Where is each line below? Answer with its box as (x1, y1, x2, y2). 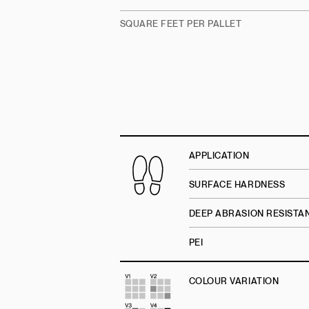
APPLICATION (188, 150, 250, 161)
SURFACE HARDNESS (188, 179, 286, 190)
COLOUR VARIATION (188, 276, 279, 287)
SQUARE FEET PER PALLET (119, 19, 242, 30)
